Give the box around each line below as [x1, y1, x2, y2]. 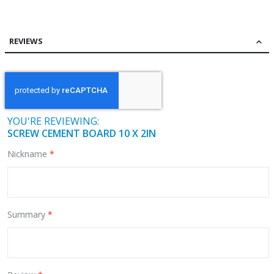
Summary [7, 209, 45, 221]
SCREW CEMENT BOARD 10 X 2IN [7, 127, 156, 141]
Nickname [7, 148, 47, 160]
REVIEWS [9, 35, 43, 47]
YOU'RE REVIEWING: [7, 114, 99, 128]
